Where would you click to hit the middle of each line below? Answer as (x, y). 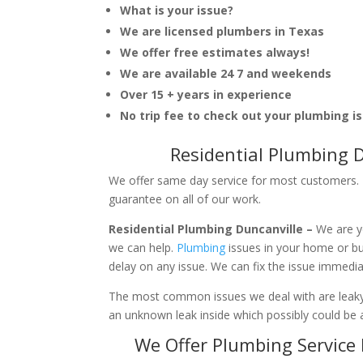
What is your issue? (177, 10)
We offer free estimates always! (215, 52)
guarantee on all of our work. (185, 199)
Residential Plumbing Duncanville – (213, 228)
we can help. (143, 247)
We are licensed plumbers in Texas (222, 31)
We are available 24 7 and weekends (226, 73)
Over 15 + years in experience (206, 94)
